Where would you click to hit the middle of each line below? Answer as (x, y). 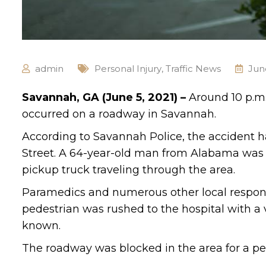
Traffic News (193, 69)
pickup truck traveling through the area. (129, 170)
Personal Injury (128, 69)
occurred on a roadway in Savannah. (119, 114)
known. (41, 226)
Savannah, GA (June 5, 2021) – (105, 98)
